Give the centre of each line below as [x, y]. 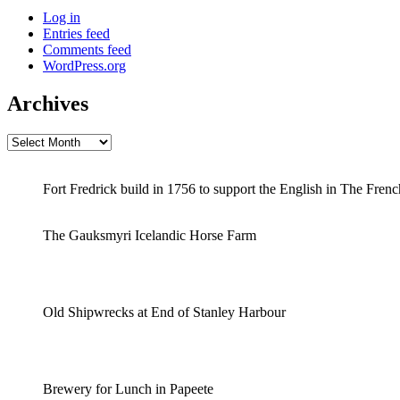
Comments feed [87, 50]
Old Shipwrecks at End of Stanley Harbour [164, 312]
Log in [62, 18]
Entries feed [76, 34]
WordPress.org [84, 66]
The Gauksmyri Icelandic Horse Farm [150, 235]
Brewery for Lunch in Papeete [128, 388]
